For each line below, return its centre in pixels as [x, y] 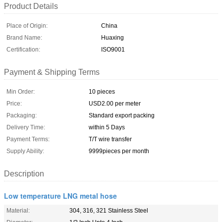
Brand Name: [24, 37]
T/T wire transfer [110, 139]
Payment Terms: [28, 139]
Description [24, 173]
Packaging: [22, 115]
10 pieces [102, 91]
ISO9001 [113, 49]
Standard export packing [122, 115]
